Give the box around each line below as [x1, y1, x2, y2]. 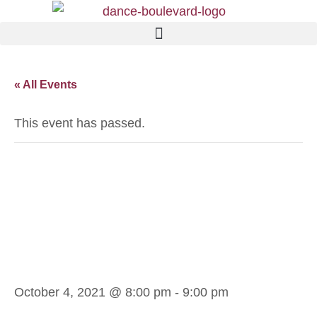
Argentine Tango [14, 201, 266, 233]
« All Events [14, 79, 77, 91]
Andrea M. [14, 161, 173, 193]
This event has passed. [14, 116, 145, 131]
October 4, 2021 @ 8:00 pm [14, 285, 171, 300]
